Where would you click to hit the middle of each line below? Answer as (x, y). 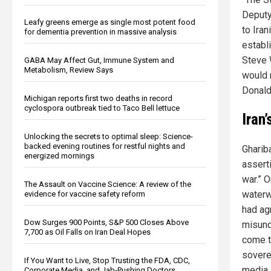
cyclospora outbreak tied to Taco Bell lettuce (102, 108)
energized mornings (59, 155)
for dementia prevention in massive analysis (100, 31)
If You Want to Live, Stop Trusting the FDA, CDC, (107, 260)
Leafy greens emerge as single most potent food (110, 22)
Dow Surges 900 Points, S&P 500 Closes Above (106, 222)
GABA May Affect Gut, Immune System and (99, 60)
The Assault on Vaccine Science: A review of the (108, 184)
